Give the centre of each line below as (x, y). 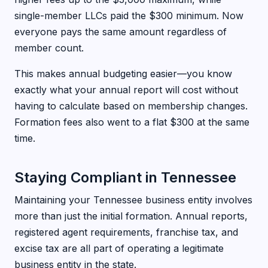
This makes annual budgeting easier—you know (123, 74)
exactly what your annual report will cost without (126, 90)
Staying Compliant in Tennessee (125, 177)
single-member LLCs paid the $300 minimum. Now (129, 16)
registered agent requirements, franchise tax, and (126, 232)
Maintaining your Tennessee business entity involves (133, 200)
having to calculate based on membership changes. (131, 106)
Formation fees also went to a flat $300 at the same (132, 122)
